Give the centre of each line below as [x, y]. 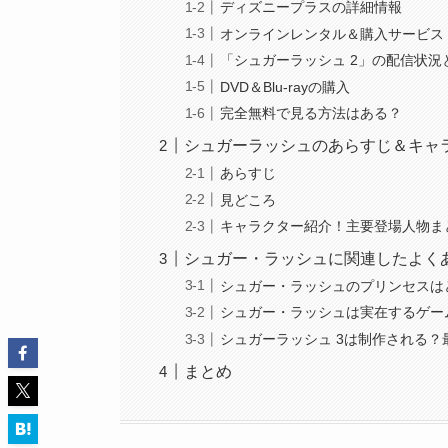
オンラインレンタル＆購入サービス [332, 33]
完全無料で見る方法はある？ [311, 113]
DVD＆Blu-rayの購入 [285, 86]
